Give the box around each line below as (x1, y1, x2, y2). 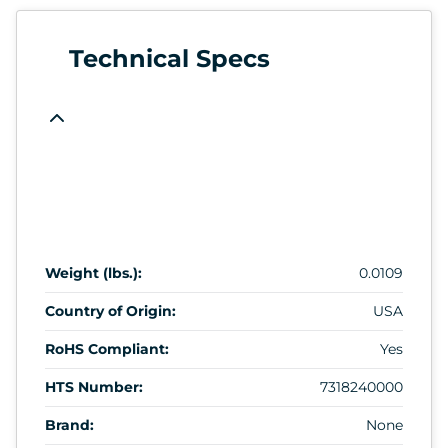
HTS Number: (45, 377, 143, 396)
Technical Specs (69, 43, 270, 73)
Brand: (45, 415, 94, 434)
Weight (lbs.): (45, 263, 142, 282)
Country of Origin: (45, 301, 176, 320)
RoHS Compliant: (45, 339, 169, 358)
